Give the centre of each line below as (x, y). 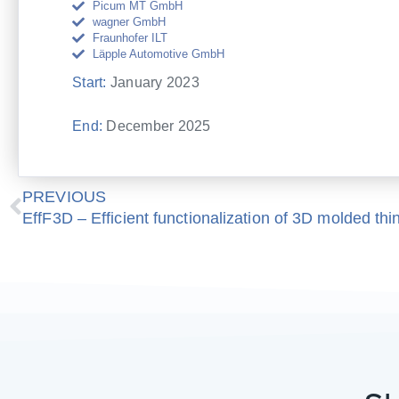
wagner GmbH (129, 22)
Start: (90, 82)
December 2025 (157, 126)
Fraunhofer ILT (130, 38)
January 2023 (153, 82)
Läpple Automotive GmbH (158, 54)
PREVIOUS (64, 197)
